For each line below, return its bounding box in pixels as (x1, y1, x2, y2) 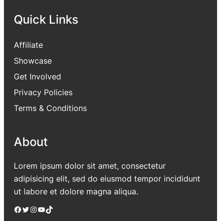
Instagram (29, 204, 36, 214)
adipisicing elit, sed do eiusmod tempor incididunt (14, 174, 200, 184)
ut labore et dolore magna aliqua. (14, 186, 138, 196)
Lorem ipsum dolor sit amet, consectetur (14, 161, 166, 171)
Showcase (14, 56, 52, 66)
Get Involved (14, 72, 61, 82)
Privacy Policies (14, 87, 73, 98)
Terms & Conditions (14, 103, 87, 113)
